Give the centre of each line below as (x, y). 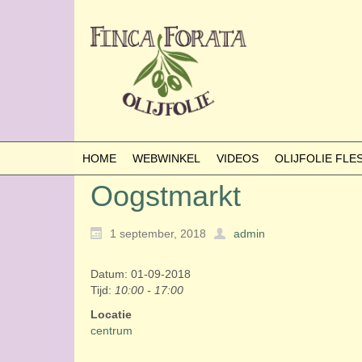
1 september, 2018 (158, 234)
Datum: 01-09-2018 (141, 274)
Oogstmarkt (166, 196)
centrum (112, 331)
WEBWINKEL (166, 158)
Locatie (111, 315)
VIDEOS (238, 158)
